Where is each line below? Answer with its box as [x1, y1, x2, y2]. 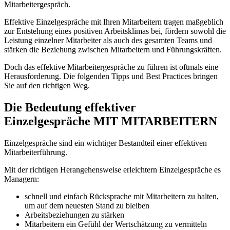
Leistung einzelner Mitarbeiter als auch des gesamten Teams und [4, 35, 212, 45]
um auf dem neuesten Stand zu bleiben [25, 201, 149, 210]
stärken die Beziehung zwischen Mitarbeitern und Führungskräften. [4, 45, 222, 54]
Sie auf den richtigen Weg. [4, 81, 90, 90]
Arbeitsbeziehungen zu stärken [25, 210, 124, 219]
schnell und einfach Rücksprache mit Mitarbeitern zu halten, [25, 191, 219, 201]
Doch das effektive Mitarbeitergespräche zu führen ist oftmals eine [4, 62, 218, 71]
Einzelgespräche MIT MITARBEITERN [4, 114, 217, 128]
